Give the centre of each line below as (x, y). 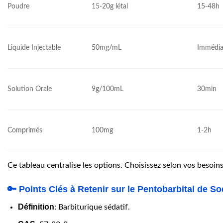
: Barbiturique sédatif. (92, 207)
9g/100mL (108, 89)
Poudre (18, 6)
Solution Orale (30, 89)
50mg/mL (107, 48)
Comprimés (25, 130)
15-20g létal (110, 6)
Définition (36, 207)
